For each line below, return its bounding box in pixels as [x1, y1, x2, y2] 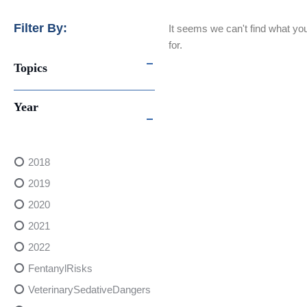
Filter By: [14, 21, 67, 36]
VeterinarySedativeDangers [28, 284, 151, 296]
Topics [14, 61, 47, 75]
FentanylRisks [28, 262, 93, 275]
